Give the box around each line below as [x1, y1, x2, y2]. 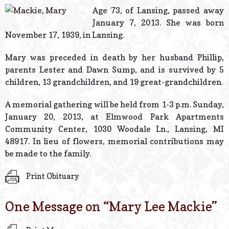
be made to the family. [5, 148, 91, 159]
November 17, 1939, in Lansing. [5, 30, 124, 40]
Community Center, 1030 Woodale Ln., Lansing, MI [5, 124, 224, 134]
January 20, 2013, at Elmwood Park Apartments [5, 111, 224, 122]
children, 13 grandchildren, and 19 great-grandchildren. [5, 77, 223, 87]
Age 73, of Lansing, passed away [93, 5, 224, 16]
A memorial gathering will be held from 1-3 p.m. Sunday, [5, 99, 224, 110]
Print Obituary [25, 171, 79, 181]
